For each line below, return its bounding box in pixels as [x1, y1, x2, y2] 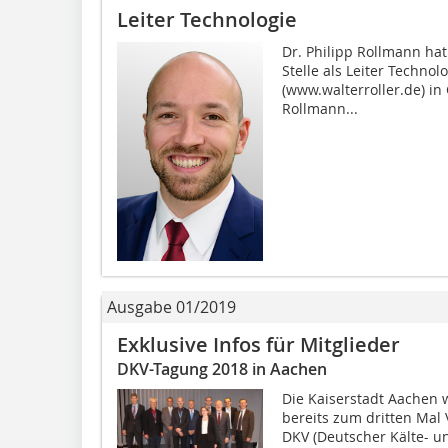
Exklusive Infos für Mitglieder [117, 331, 400, 359]
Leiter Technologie [117, 6, 297, 33]
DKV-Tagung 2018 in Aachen [117, 358, 327, 381]
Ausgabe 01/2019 [107, 296, 236, 319]
